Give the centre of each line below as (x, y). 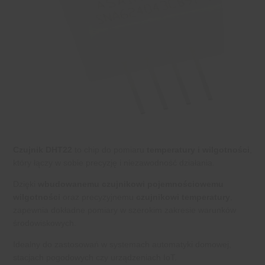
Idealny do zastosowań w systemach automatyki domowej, (122, 244)
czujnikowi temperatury (183, 197)
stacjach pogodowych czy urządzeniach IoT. (95, 257)
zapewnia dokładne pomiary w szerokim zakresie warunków (125, 210)
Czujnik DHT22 (43, 149)
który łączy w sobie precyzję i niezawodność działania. (114, 162)
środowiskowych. (45, 223)
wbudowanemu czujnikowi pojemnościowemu (131, 184)
